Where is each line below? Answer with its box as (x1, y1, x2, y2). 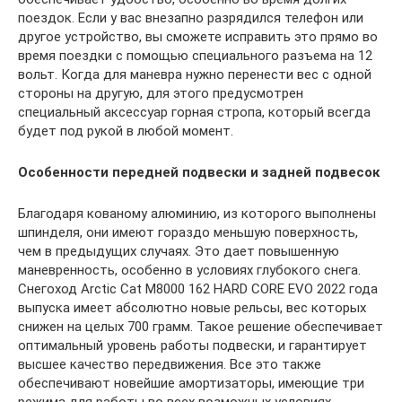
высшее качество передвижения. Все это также (18, 356, 321, 373)
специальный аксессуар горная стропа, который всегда (18, 104, 371, 121)
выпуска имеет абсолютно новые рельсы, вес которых (18, 300, 366, 317)
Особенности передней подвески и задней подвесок (18, 164, 380, 181)
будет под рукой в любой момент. (18, 123, 233, 140)
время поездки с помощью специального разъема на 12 (18, 48, 372, 65)
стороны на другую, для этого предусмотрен (18, 85, 303, 102)
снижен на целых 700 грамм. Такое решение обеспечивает (18, 319, 383, 336)
